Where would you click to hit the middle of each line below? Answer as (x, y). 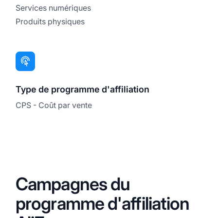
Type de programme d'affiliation (82, 89)
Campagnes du (73, 184)
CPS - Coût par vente (54, 105)
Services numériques (53, 8)
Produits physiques (50, 21)
